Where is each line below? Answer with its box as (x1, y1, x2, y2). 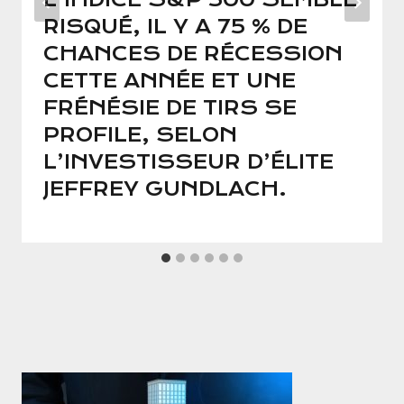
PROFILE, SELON (43, 124, 237, 147)
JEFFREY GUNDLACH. (43, 178, 287, 201)
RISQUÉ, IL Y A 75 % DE (43, 15, 308, 39)
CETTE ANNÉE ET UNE (43, 69, 296, 93)
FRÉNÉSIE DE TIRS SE (43, 96, 297, 120)
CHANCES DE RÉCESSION (43, 42, 343, 66)
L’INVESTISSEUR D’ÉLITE (43, 151, 334, 174)
